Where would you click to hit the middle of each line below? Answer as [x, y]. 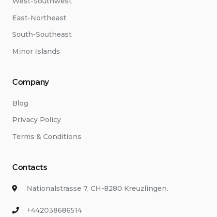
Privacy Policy [37, 120]
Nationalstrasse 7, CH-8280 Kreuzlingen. [97, 188]
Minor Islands [36, 51]
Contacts [30, 167]
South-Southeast [42, 34]
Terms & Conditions [47, 136]
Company [31, 82]
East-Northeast [39, 18]
